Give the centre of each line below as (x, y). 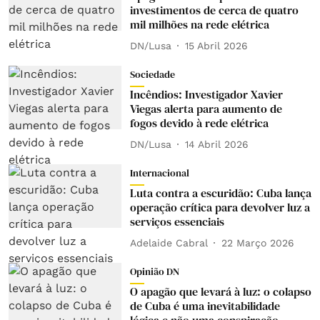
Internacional (159, 173)
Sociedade (152, 74)
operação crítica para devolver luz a (220, 207)
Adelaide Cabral (169, 242)
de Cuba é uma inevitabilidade (205, 306)
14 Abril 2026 (216, 144)
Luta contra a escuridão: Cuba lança (220, 193)
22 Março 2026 (257, 242)
